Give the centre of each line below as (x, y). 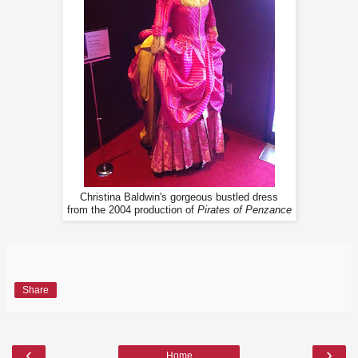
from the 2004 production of (132, 210)
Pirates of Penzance (244, 210)
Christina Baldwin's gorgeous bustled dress (179, 197)
